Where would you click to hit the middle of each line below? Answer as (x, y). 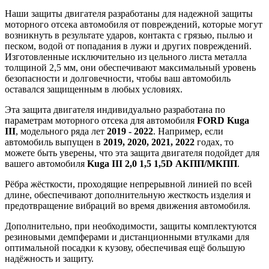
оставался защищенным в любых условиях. (94, 89)
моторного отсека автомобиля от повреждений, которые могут (134, 25)
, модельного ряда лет (61, 131)
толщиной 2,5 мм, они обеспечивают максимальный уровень (130, 68)
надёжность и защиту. (49, 259)
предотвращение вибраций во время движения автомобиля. (128, 206)
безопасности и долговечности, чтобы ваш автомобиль (118, 79)
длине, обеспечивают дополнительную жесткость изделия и (128, 195)
